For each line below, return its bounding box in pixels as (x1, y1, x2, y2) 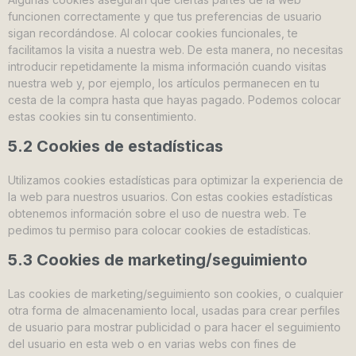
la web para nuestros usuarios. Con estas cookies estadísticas (8, 190, 333, 203)
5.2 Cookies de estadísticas (8, 137, 223, 156)
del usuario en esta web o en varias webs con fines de (8, 337, 296, 350)
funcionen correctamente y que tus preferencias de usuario (8, 10, 322, 23)
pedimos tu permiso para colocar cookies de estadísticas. (8, 223, 311, 237)
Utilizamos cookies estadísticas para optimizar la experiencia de (8, 173, 343, 187)
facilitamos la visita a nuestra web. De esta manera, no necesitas (8, 43, 343, 56)
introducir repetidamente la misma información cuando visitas (8, 60, 327, 73)
